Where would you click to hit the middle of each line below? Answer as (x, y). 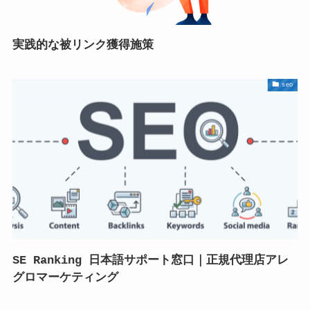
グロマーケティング (65, 278)
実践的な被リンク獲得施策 (83, 46)
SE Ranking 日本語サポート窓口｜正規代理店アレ (150, 261)
